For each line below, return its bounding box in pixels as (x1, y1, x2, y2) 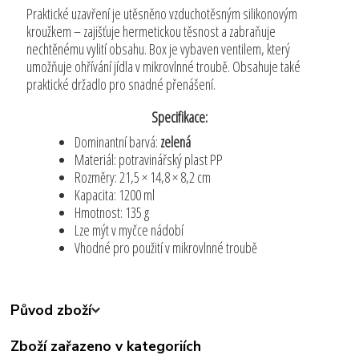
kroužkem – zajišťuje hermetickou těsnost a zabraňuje (26, 21, 276, 41)
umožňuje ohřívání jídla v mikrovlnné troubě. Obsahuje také (26, 56, 301, 76)
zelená (160, 131, 192, 151)
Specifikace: (151, 106, 208, 127)
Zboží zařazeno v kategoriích (10, 337, 202, 357)
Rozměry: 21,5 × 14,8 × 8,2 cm (75, 167, 212, 187)
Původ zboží (10, 301, 92, 321)
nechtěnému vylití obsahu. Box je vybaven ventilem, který (26, 38, 291, 58)
